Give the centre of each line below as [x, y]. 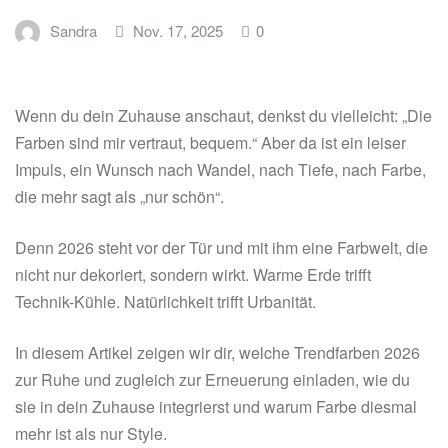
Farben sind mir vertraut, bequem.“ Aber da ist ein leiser [210, 143]
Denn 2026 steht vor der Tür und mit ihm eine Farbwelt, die [221, 248]
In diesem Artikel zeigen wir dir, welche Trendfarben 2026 [217, 353]
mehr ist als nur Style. [91, 434]
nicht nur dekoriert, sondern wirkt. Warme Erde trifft [193, 275]
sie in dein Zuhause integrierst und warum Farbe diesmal [216, 407]
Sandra [73, 31]
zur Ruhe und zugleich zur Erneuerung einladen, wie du [212, 380]
